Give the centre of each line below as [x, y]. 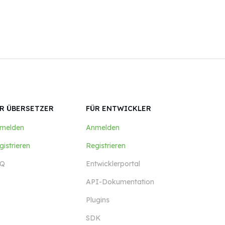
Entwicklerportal [113, 164]
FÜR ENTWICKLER [118, 108]
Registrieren [105, 146]
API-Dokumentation [120, 182]
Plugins [97, 200]
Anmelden [102, 128]
